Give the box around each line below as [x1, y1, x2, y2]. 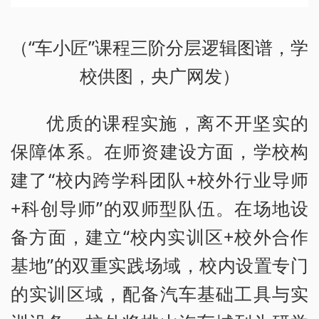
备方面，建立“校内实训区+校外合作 [11, 224, 308, 249]
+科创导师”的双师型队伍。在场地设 [11, 196, 308, 221]
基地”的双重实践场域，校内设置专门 [11, 253, 308, 278]
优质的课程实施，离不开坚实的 [46, 110, 308, 135]
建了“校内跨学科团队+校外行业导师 [11, 167, 308, 192]
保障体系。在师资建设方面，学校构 [11, 139, 308, 164]
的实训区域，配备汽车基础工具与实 [11, 281, 308, 306]
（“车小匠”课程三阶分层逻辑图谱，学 [11, 35, 308, 60]
